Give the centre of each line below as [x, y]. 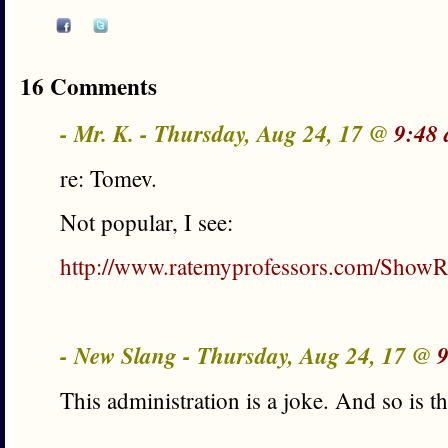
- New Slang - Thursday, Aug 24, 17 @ [248, 355]
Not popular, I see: [146, 222]
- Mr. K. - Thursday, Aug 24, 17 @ [227, 133]
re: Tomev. [108, 178]
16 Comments [88, 86]
